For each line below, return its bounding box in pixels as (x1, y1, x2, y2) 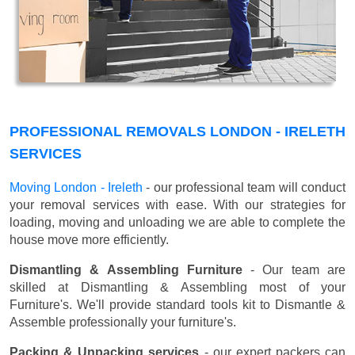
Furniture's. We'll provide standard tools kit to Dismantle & (10, 298, 345, 312)
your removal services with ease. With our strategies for (10, 198, 345, 212)
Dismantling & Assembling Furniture (10, 263, 242, 277)
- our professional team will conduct (143, 181, 345, 195)
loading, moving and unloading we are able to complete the (10, 216, 345, 230)
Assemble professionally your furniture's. (10, 315, 236, 330)
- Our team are (242, 263, 346, 277)
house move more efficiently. (10, 233, 169, 247)
